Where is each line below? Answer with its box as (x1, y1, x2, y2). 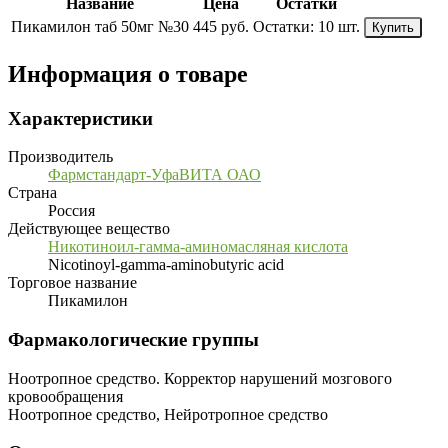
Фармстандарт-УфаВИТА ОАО (48, 166, 261, 184)
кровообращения (8, 387, 123, 405)
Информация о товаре (8, 60, 248, 87)
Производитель (8, 148, 113, 166)
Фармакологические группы (8, 329, 259, 350)
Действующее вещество (8, 220, 170, 238)
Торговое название (8, 274, 137, 292)
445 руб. (193, 17, 249, 35)
